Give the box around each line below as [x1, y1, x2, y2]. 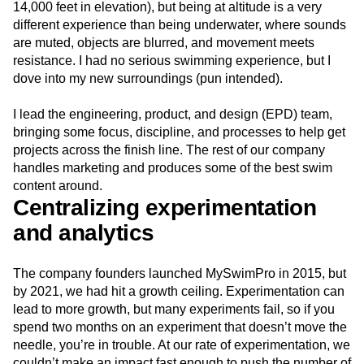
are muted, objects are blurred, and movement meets [13, 36, 314, 50]
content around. [13, 179, 102, 193]
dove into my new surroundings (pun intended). [13, 71, 283, 86]
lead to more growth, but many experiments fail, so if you [13, 302, 335, 317]
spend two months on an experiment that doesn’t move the [13, 320, 347, 335]
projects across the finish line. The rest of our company [13, 143, 325, 158]
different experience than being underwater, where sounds [13, 18, 346, 32]
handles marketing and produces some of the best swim [13, 161, 332, 175]
